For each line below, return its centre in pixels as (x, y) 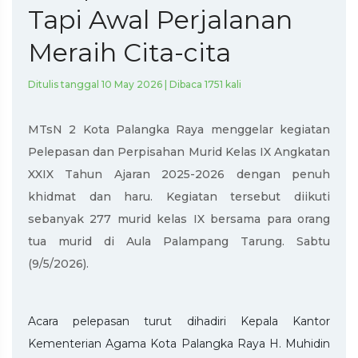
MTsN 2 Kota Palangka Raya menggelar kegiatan (179, 129)
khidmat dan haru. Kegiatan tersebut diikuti (179, 196)
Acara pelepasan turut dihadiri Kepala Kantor (179, 321)
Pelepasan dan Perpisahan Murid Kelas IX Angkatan (179, 151)
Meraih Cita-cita (129, 52)
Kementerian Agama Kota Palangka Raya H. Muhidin (179, 343)
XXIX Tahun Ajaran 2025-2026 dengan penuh (179, 174)
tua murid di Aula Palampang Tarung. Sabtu (179, 241)
